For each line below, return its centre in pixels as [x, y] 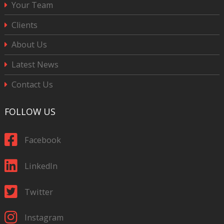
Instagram [44, 217]
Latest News [35, 65]
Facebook [42, 140]
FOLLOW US [30, 112]
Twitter [38, 192]
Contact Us [32, 85]
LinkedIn [41, 166]
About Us [29, 45]
